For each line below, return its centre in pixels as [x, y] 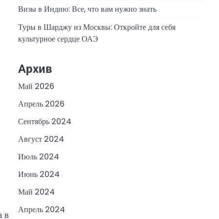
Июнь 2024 [39, 175]
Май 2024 [36, 192]
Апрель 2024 [41, 210]
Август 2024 [41, 139]
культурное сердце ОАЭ [58, 39]
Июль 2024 [38, 157]
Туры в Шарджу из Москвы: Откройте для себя [97, 27]
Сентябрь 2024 [44, 122]
